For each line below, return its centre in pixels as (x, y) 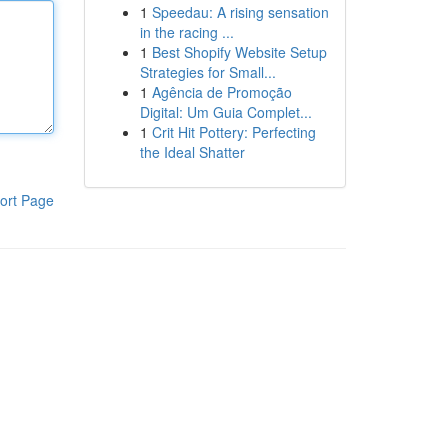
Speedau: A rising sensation (240, 12)
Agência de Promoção (221, 92)
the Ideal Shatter (192, 152)
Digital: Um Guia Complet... (225, 112)
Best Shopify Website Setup (239, 52)
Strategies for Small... (207, 72)
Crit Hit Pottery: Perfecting (233, 132)
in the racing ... (186, 32)
